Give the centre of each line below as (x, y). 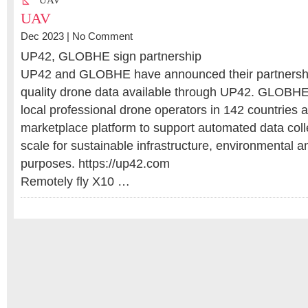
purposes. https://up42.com (95, 164)
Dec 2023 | (46, 36)
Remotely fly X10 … (75, 181)
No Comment (102, 36)
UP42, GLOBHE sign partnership (111, 56)
